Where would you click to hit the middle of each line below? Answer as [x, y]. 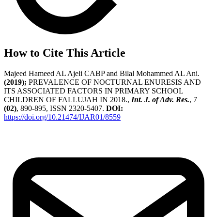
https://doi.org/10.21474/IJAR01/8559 [62, 117]
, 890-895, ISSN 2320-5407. [61, 108]
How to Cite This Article [65, 53]
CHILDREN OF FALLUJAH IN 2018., [68, 100]
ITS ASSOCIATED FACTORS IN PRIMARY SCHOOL [93, 91]
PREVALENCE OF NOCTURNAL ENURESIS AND [114, 82]
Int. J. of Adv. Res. [160, 100]
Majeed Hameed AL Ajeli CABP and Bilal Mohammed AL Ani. [102, 74]
